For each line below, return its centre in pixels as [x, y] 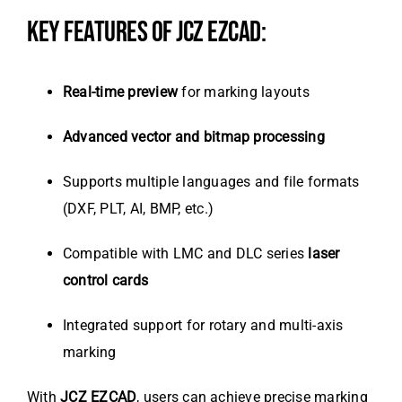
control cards [106, 281]
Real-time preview [121, 92]
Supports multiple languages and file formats [211, 182]
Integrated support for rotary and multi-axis [203, 326]
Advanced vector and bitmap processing [194, 137]
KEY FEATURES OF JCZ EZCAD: [147, 33]
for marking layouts [244, 92]
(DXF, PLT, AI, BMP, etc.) [139, 209]
